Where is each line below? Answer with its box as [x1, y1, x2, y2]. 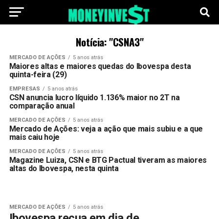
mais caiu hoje [9, 132, 60, 142]
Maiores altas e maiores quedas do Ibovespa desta [9, 62, 191, 71]
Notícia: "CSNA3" [75, 34, 144, 49]
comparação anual [9, 101, 75, 110]
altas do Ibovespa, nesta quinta [9, 164, 119, 173]
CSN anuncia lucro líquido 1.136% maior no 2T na [9, 93, 180, 102]
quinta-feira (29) [9, 70, 67, 79]
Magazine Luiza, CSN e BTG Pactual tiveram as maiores [9, 155, 207, 165]
